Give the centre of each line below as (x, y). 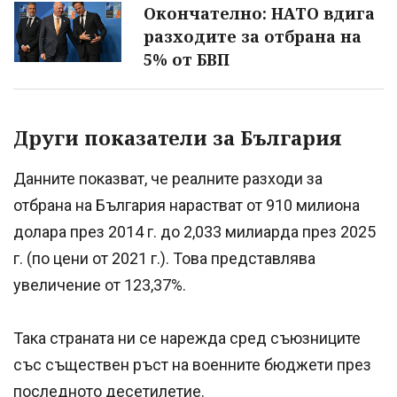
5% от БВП (187, 60)
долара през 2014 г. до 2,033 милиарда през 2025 (195, 231)
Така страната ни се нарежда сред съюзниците (187, 338)
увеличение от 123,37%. (100, 284)
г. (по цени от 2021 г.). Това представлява (164, 258)
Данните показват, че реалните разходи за (168, 178)
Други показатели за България (178, 138)
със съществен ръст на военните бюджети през (192, 364)
